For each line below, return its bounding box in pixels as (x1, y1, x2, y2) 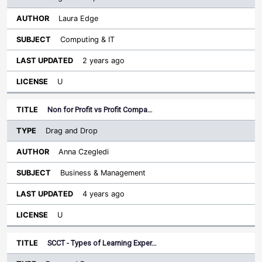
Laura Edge (58, 14, 98, 23)
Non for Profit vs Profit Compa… (47, 105, 153, 114)
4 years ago (82, 189, 125, 198)
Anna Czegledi (58, 147, 109, 156)
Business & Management (60, 168, 146, 177)
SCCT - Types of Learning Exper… (47, 239, 157, 247)
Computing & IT (60, 35, 115, 44)
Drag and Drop (46, 126, 98, 135)
